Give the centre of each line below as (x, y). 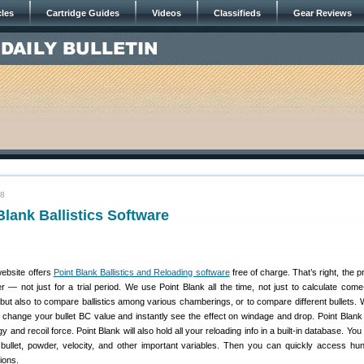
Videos (167, 13)
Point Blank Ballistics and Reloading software (141, 272)
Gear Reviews (323, 13)
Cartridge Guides (83, 13)
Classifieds (237, 13)
